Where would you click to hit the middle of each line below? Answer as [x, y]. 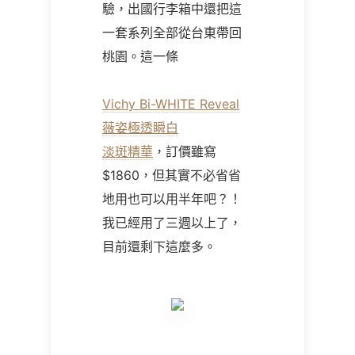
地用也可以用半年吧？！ [172, 199]
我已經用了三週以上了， [172, 223]
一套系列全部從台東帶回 [172, 32]
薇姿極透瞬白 [140, 128]
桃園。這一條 [140, 56]
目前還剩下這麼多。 [159, 246]
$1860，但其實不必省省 [172, 175]
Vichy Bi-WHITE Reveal [171, 104]
